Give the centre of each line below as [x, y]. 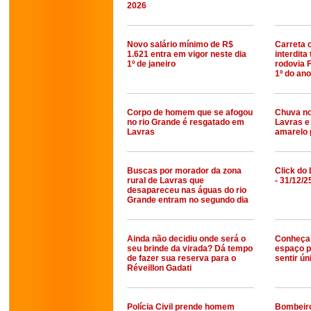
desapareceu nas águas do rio [187, 190]
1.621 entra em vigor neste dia [187, 54]
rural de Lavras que [166, 180]
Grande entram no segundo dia [188, 200]
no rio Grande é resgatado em [186, 122]
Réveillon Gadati [159, 268]
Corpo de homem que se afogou [190, 112]
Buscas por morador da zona [184, 171]
